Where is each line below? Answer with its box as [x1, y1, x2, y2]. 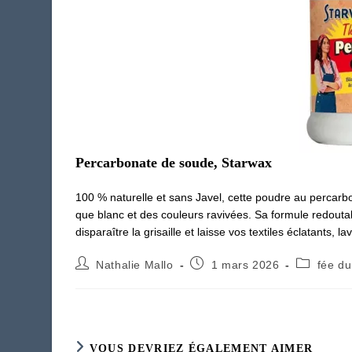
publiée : [189, 271, 236, 284]
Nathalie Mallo [96, 258, 174, 272]
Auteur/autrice [74, 256, 151, 269]
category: [295, 271, 346, 284]
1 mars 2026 [211, 258, 280, 272]
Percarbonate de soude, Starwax [75, 155, 272, 171]
